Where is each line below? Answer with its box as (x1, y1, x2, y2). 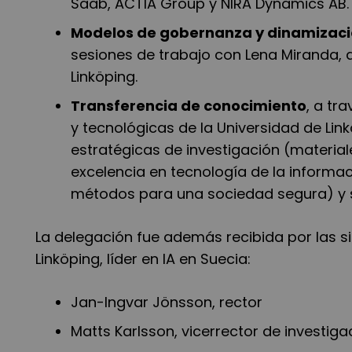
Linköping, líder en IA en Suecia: (35, 249, 255, 269)
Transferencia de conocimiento (71, 96, 306, 116)
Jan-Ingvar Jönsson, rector (71, 292, 270, 313)
